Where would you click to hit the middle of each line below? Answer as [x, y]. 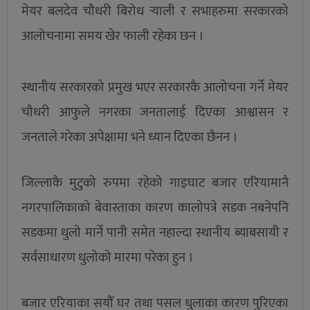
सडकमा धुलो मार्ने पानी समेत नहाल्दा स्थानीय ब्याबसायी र [155, 232]
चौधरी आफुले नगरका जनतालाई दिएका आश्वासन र [155, 113]
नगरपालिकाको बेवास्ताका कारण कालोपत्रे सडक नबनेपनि [155, 208]
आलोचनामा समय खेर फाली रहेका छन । [113, 37]
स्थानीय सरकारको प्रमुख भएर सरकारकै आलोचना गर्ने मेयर [155, 88]
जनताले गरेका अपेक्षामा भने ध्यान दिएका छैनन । [130, 138]
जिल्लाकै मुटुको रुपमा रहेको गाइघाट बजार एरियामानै [155, 183]
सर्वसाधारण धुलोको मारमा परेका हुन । [108, 257]
